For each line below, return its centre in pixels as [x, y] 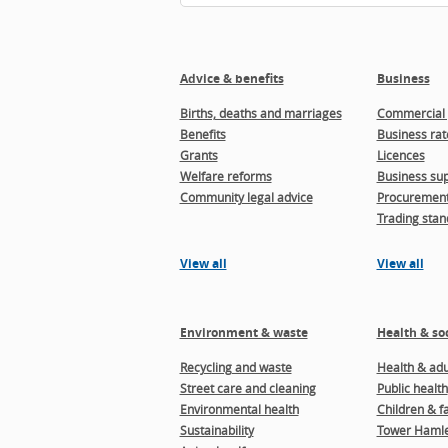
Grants [198, 155]
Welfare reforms [225, 176]
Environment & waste [243, 332]
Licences [400, 155]
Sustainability [216, 430]
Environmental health [239, 409]
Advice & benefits [231, 78]
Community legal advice [246, 197]
